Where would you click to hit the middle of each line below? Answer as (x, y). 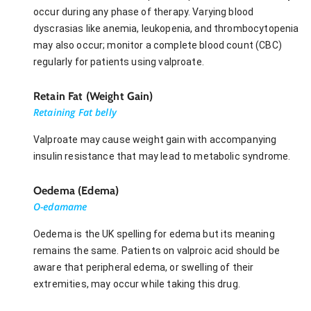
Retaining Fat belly (75, 112)
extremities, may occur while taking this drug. (137, 284)
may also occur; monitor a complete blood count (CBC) (158, 45)
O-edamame (60, 206)
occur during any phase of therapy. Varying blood (144, 11)
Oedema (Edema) (76, 190)
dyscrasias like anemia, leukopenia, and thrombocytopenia (166, 28)
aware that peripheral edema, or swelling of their (144, 267)
